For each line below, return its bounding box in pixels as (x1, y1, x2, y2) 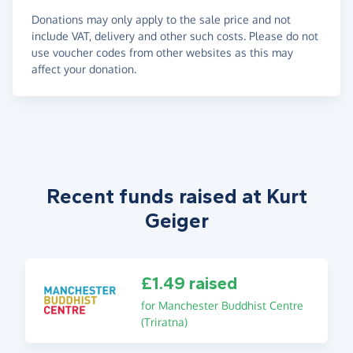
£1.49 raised (140, 273, 237, 294)
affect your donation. (32, 61, 136, 76)
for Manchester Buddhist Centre (140, 298, 303, 312)
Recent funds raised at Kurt (46, 184, 307, 209)
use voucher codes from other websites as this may (32, 45, 293, 59)
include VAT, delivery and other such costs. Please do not (32, 28, 318, 43)
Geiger (144, 208, 209, 233)
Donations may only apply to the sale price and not (32, 12, 291, 26)
